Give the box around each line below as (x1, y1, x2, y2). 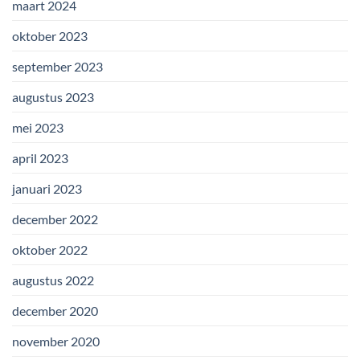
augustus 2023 (12, 89, 94, 105)
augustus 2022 (12, 272, 94, 288)
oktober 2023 (12, 28, 88, 44)
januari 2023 (12, 181, 82, 197)
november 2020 (12, 333, 100, 350)
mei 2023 (12, 120, 63, 136)
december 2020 (12, 303, 98, 319)
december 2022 (12, 211, 98, 227)
